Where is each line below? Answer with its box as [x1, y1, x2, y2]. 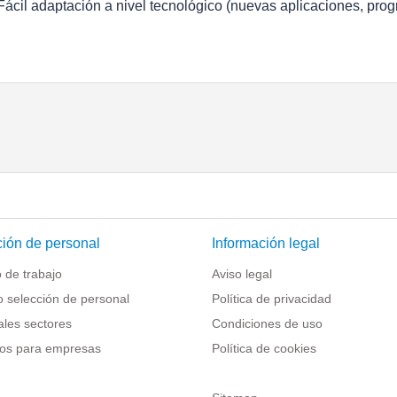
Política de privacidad [212, 292, 331, 306]
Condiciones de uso [212, 316, 323, 331]
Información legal [212, 236, 320, 251]
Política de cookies [212, 341, 316, 355]
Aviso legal [212, 267, 272, 281]
